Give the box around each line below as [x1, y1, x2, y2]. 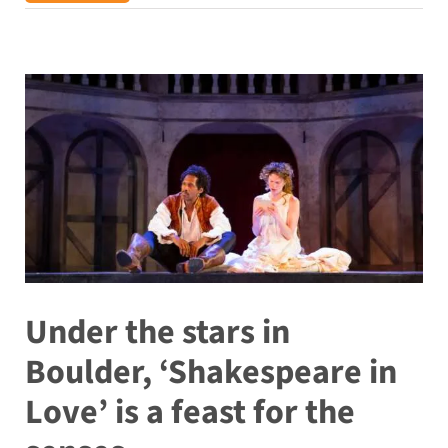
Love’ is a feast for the [24, 388, 355, 438]
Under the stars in [24, 308, 290, 358]
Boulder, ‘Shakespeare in [24, 348, 397, 398]
